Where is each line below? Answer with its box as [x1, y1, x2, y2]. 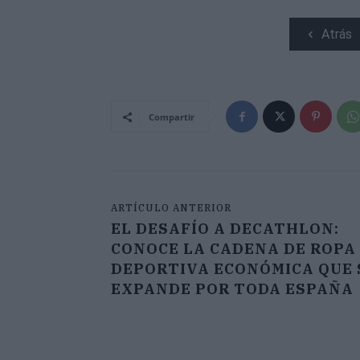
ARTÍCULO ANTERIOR [111, 202, 231, 215]
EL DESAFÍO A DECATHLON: [111, 219, 339, 239]
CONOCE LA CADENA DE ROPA [111, 239, 356, 259]
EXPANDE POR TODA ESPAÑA [111, 280, 354, 299]
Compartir [149, 111, 194, 124]
